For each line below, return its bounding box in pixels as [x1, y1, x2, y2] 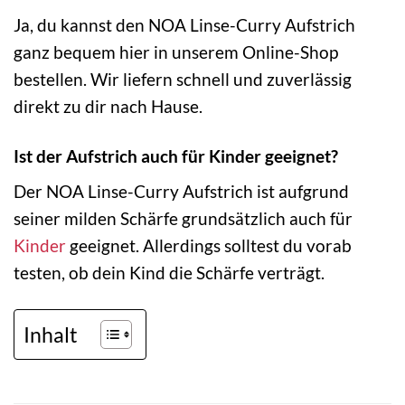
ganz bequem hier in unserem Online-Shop [14, 41, 338, 62]
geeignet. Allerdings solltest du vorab [66, 235, 352, 257]
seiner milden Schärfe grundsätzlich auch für [14, 208, 353, 230]
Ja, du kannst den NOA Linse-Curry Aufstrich [14, 14, 355, 35]
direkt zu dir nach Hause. [14, 95, 202, 117]
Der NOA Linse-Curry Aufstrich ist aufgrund [14, 181, 349, 202]
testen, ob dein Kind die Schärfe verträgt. [14, 262, 325, 284]
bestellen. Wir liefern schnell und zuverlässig [14, 68, 352, 89]
